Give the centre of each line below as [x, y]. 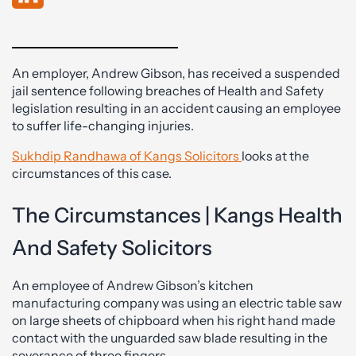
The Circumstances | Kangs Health [177, 215]
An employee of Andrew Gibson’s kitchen [133, 285]
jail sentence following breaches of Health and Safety [168, 91]
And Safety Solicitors [112, 248]
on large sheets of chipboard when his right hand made [174, 320]
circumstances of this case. [92, 173]
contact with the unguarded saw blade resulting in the [170, 337]
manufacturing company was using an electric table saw [177, 302]
